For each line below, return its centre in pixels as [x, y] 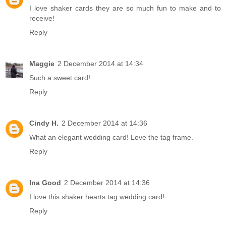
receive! [42, 18]
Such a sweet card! [60, 77]
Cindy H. [44, 123]
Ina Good [45, 182]
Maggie [42, 63]
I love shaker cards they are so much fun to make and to [125, 8]
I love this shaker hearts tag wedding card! [97, 196]
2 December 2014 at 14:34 [100, 63]
